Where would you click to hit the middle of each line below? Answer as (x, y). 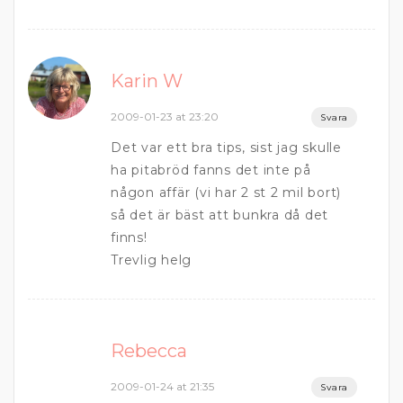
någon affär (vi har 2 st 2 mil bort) (226, 193)
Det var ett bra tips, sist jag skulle (226, 148)
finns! (129, 237)
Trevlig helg (151, 260)
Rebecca (149, 351)
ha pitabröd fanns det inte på (211, 170)
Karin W (147, 81)
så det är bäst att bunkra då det (219, 215)
